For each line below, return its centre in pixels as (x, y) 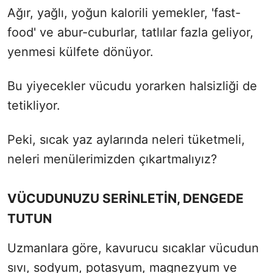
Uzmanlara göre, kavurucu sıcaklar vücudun (133, 248)
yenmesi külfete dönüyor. (80, 51)
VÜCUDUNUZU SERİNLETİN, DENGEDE (126, 198)
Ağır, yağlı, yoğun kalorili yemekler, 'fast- (124, 12)
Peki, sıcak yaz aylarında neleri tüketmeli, (126, 139)
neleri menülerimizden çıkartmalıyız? (112, 159)
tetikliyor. (34, 105)
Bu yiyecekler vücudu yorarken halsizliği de (132, 86)
